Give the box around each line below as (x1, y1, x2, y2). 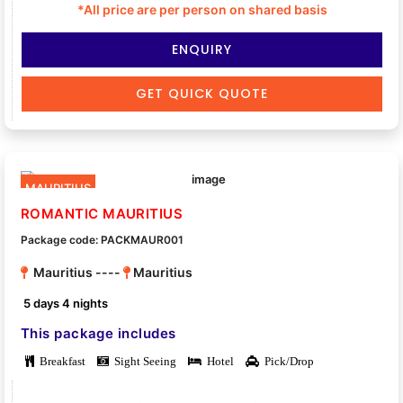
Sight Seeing (109, 354, 176, 367)
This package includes (21, 324, 176, 342)
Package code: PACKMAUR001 (21, 233, 184, 247)
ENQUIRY (172, 40, 232, 59)
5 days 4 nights (23, 295, 109, 310)
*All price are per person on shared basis (76, 2, 327, 18)
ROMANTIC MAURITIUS (21, 205, 184, 223)
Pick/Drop (259, 354, 314, 367)
